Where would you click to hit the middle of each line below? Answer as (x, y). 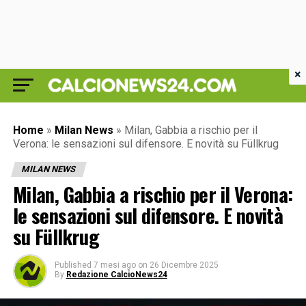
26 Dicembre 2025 (184, 265)
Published (73, 265)
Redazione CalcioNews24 (116, 275)
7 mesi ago (114, 265)
